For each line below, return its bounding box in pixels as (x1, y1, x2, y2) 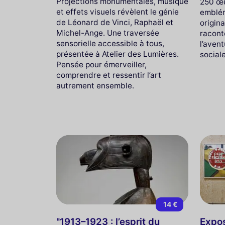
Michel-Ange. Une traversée (56, 28, 159, 38)
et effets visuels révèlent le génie (56, 7, 179, 17)
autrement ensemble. (56, 80, 134, 90)
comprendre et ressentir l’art (56, 70, 161, 80)
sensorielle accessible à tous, (56, 38, 164, 48)
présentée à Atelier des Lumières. (56, 49, 179, 59)
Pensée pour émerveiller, (56, 59, 147, 69)
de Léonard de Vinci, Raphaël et (56, 17, 173, 27)
